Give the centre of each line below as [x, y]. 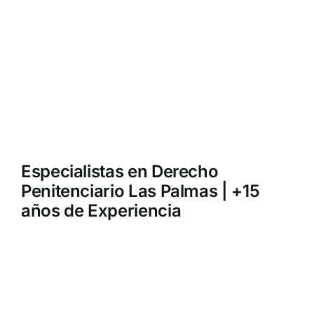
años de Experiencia [101, 211]
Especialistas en [86, 171]
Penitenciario [73, 191]
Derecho [185, 171]
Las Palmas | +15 [192, 191]
